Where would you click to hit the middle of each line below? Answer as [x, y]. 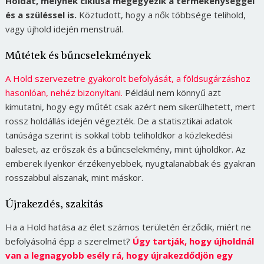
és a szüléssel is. [42, 15]
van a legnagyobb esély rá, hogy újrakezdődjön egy [119, 255]
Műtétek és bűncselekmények [78, 55]
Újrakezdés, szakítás [54, 204]
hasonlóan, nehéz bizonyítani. [64, 93]
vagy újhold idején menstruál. [64, 29]
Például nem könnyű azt [171, 93]
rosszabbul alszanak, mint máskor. [74, 178]
